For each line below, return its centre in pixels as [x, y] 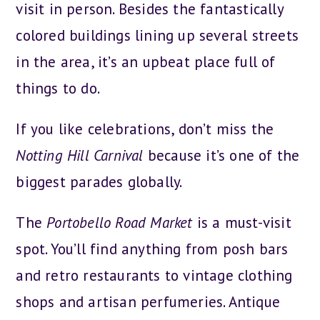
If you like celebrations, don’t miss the [145, 129]
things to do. [58, 88]
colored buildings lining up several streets [157, 35]
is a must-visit [242, 222]
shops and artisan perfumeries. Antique [148, 301]
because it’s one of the [221, 155]
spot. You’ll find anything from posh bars [152, 249]
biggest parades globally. [99, 181]
